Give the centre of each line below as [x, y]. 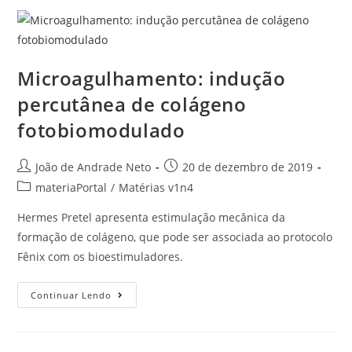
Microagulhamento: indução [152, 78]
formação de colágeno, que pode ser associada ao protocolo [175, 236]
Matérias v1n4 [156, 187]
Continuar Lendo [71, 295]
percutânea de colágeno [132, 104]
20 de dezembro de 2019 [248, 167]
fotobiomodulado [101, 130]
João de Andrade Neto [93, 167]
